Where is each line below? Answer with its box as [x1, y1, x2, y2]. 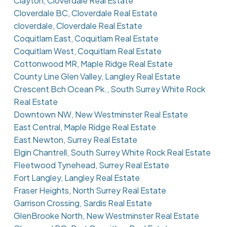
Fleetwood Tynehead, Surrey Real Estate [13, 160, 169, 171]
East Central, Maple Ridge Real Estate [13, 122, 156, 133]
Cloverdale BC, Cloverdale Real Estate [13, 8, 158, 19]
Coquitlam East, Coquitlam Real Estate [13, 33, 159, 44]
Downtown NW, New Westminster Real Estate [13, 109, 188, 120]
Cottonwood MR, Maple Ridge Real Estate [13, 58, 173, 69]
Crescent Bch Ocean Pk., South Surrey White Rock [13, 84, 205, 95]
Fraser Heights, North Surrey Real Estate [13, 185, 166, 196]
